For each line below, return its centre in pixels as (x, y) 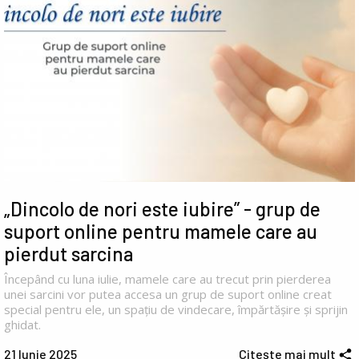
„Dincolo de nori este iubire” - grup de (162, 208)
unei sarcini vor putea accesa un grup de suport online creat (168, 294)
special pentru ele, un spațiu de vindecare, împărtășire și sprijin (176, 309)
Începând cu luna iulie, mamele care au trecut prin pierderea (167, 278)
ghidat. (22, 324)
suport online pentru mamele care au (161, 231)
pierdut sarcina (69, 253)
